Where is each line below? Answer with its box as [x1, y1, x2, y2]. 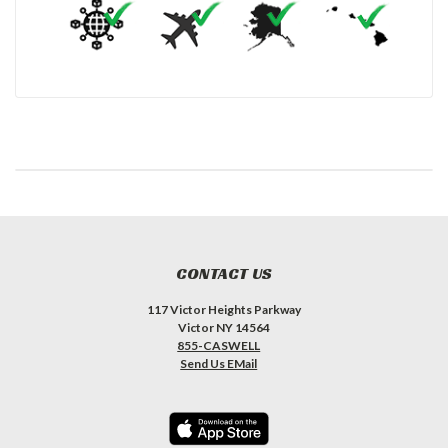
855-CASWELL [177, 338, 261, 354]
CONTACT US [175, 263, 273, 285]
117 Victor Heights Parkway [147, 302, 301, 318]
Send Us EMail [180, 356, 258, 372]
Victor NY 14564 [178, 320, 270, 336]
